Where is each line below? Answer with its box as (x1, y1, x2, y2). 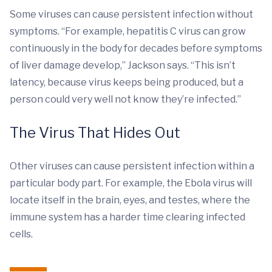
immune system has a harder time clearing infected (10, 211, 245, 223)
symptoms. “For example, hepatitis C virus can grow (10, 25, 246, 38)
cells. (10, 228, 33, 240)
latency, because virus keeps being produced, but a (10, 76, 243, 89)
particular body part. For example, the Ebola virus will (10, 177, 252, 189)
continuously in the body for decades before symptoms (10, 42, 262, 55)
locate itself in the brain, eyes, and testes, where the (10, 194, 250, 206)
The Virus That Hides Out (10, 124, 180, 142)
